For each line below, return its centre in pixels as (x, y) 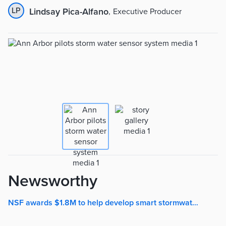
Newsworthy (53, 181)
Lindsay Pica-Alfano (69, 11)
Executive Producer (147, 11)
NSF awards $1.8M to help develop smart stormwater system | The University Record (195, 203)
